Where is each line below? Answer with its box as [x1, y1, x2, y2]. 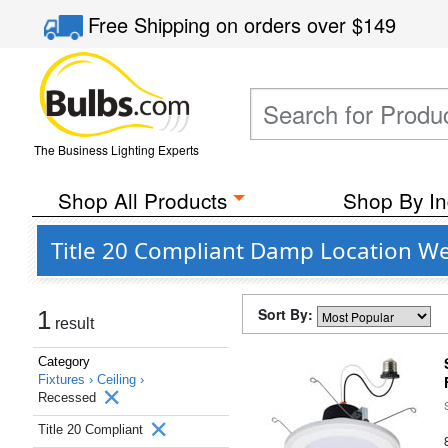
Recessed [38, 390, 100, 405]
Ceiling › [97, 372, 144, 387]
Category [38, 354, 90, 369]
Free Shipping [88, 10, 217, 39]
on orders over [216, 10, 353, 39]
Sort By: [258, 304, 317, 324]
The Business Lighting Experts [33, 141, 199, 158]
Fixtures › [38, 372, 97, 387]
